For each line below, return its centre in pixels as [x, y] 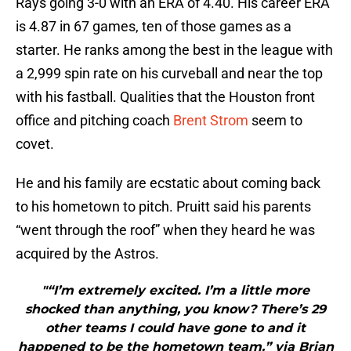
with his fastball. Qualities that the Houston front [165, 97]
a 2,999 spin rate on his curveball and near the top [169, 74]
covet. [35, 144]
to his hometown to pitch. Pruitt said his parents [163, 207]
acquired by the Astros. [87, 254]
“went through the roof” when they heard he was [165, 230]
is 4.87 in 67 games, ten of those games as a [154, 27]
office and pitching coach [94, 121]
